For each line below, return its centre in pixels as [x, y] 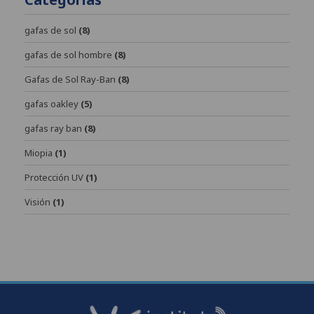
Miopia [39, 152]
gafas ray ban [53, 128]
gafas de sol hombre [68, 54]
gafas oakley [52, 103]
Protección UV [54, 177]
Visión [37, 202]
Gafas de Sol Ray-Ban [70, 79]
